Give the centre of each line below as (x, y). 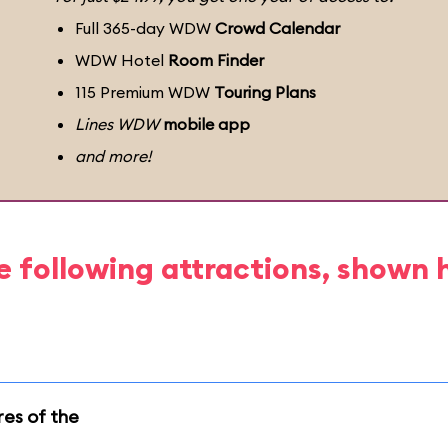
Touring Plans (265, 92)
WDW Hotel (121, 60)
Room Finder (216, 60)
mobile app (206, 124)
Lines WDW (117, 124)
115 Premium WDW (144, 92)
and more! (113, 156)
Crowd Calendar (277, 28)
